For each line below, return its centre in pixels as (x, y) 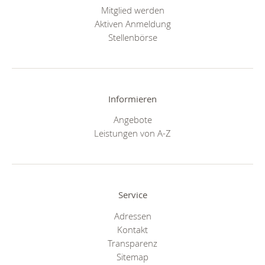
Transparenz (132, 243)
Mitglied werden (132, 10)
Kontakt (132, 229)
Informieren (132, 98)
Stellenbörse (132, 37)
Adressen (132, 216)
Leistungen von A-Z (132, 133)
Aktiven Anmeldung (132, 23)
